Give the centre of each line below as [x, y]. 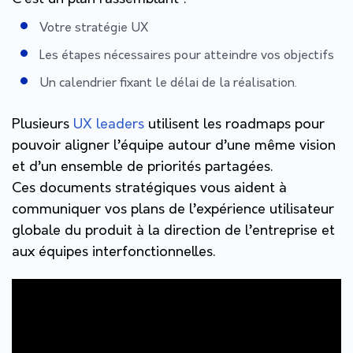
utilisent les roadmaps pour [234, 124]
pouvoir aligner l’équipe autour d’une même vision [174, 146]
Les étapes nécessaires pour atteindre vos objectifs [188, 56]
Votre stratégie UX [94, 28]
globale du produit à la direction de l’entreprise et [173, 231]
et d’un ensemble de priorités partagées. [142, 167]
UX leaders [109, 124]
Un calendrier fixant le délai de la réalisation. [168, 83]
